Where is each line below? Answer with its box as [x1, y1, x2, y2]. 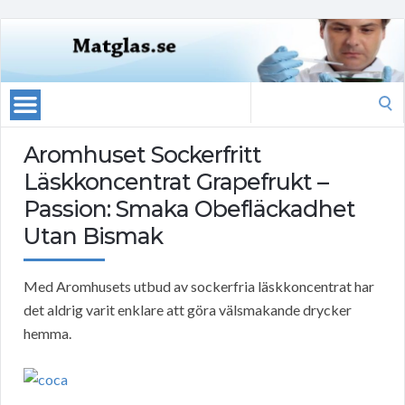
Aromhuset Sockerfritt [24, 141, 261, 169]
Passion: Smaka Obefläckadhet [24, 195, 355, 223]
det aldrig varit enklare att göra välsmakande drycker [24, 301, 352, 319]
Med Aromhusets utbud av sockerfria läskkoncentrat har [24, 278, 374, 296]
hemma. [24, 325, 71, 343]
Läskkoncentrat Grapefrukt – [24, 168, 328, 196]
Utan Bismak [24, 222, 163, 250]
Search [250, 84, 291, 102]
